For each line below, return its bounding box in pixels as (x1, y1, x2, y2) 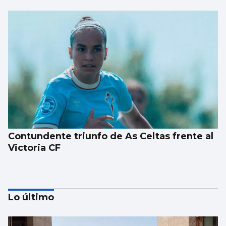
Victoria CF (8, 142, 61, 153)
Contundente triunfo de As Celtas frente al (8, 130, 213, 142)
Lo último (8, 191, 54, 203)
